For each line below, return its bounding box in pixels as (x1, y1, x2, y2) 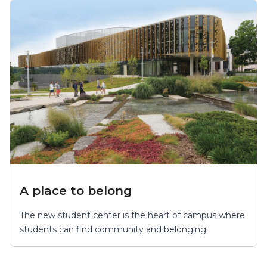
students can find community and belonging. (20, 223, 208, 235)
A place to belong (20, 183, 132, 198)
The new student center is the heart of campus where (20, 209, 245, 221)
